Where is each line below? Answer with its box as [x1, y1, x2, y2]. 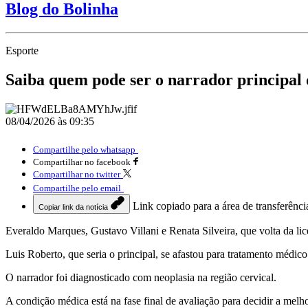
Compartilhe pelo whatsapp [33, 144, 135, 155]
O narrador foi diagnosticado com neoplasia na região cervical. [5, 271, 276, 283]
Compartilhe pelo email [33, 182, 121, 193]
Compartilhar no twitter [33, 168, 120, 179]
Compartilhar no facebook [33, 156, 131, 167]
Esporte [5, 44, 38, 56]
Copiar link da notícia [38, 202, 108, 211]
